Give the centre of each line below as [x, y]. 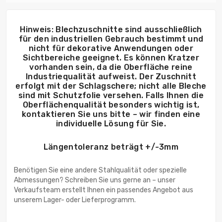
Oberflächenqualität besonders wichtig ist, [111, 105]
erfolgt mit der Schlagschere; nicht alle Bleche [111, 86]
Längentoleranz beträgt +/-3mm [111, 147]
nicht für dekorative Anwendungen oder [111, 49]
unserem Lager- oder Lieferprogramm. [75, 200]
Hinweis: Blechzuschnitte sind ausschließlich [111, 30]
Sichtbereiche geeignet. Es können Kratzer [111, 58]
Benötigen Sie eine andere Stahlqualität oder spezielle [100, 170]
